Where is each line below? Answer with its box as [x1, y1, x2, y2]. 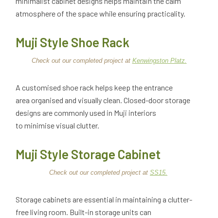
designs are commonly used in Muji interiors [16, 108, 156, 118]
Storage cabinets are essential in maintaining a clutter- [16, 195, 192, 204]
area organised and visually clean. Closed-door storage [16, 95, 190, 105]
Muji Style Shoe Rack [16, 35, 132, 50]
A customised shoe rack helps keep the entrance [16, 83, 173, 92]
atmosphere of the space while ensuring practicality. [16, 9, 187, 18]
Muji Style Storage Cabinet [16, 146, 163, 162]
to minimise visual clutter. [16, 121, 101, 130]
